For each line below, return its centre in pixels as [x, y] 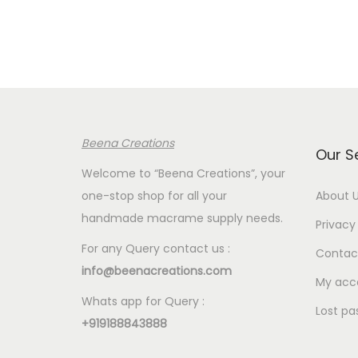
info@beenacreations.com [157, 270]
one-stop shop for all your [154, 195]
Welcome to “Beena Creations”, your [183, 173]
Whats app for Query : [143, 301]
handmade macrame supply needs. [182, 218]
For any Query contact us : [156, 248]
